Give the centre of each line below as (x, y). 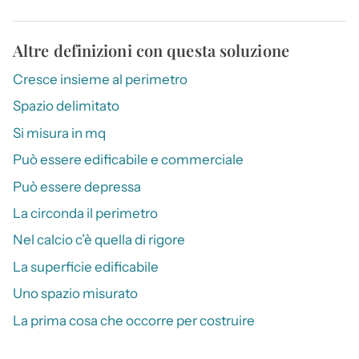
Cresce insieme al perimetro (100, 80)
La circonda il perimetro (85, 214)
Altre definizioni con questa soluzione (151, 50)
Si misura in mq (59, 133)
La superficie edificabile (86, 266)
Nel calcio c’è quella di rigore (99, 240)
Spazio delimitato (66, 106)
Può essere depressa (77, 186)
